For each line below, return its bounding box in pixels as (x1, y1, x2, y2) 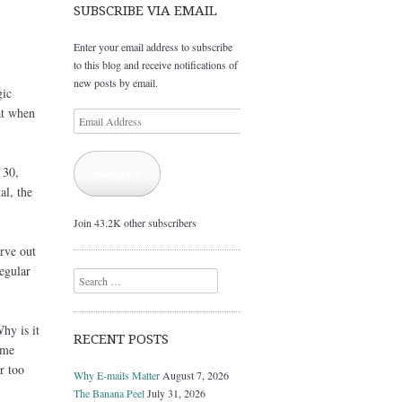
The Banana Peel (74, 385, 144, 400)
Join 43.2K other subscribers (74, 214, 197, 230)
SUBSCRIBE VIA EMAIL (74, 3, 217, 20)
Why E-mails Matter (74, 367, 160, 382)
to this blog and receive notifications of (74, 57, 238, 73)
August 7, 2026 (162, 367, 229, 382)
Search (74, 269, 102, 284)
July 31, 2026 (147, 385, 205, 400)
